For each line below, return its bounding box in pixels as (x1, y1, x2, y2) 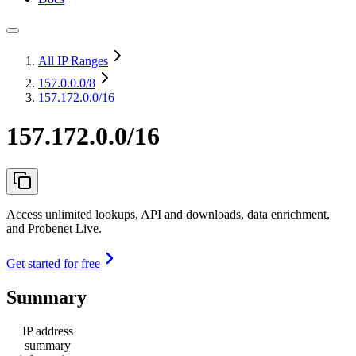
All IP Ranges (38, 54, 108, 68)
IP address (22, 323, 73, 338)
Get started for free (6, 256, 100, 270)
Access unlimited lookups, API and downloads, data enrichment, (6, 207, 330, 221)
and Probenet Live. (6, 221, 102, 235)
